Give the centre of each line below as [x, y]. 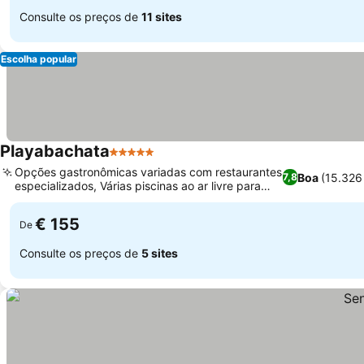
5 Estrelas [139, 160]
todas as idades [57, 199]
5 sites [160, 253]
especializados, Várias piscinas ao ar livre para [138, 186]
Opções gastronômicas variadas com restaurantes [148, 172]
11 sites [162, 16]
